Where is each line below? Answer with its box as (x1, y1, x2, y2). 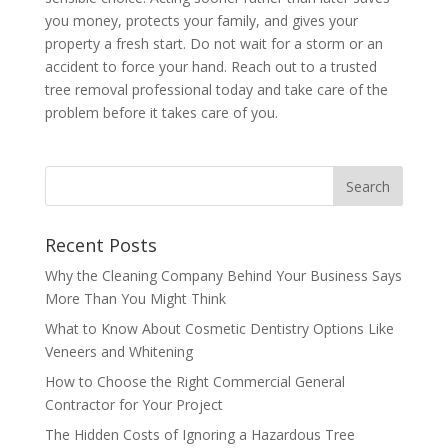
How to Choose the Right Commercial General (44, 372, 345, 392)
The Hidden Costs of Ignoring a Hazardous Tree (44, 425, 355, 445)
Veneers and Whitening (44, 342, 197, 362)
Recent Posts (44, 233, 157, 258)
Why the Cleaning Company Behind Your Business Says (44, 266, 402, 286)
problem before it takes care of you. (44, 103, 278, 123)
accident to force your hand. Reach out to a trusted (44, 57, 377, 77)
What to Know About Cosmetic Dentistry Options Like (44, 319, 394, 339)
